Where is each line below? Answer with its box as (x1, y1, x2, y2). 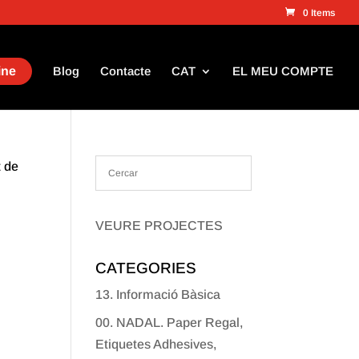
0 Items (303, 7, 335, 18)
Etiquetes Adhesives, (95, 337, 217, 351)
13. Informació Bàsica (95, 288, 221, 301)
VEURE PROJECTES (95, 219, 224, 232)
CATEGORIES (95, 260, 197, 276)
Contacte (100, 64, 151, 78)
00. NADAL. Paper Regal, (95, 316, 244, 329)
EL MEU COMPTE (232, 64, 333, 78)
